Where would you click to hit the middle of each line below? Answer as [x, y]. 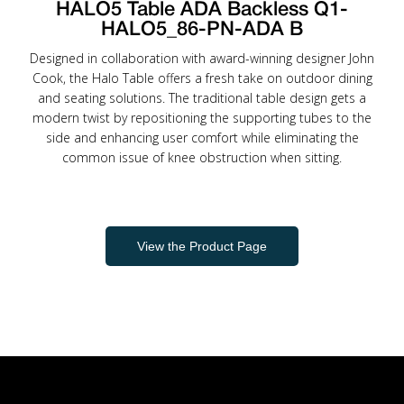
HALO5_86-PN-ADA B [202, 30]
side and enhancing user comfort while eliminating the [202, 138]
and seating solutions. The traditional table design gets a [202, 98]
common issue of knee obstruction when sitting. [202, 157]
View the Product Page [202, 246]
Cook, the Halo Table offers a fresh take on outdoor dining [202, 78]
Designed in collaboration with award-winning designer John [202, 58]
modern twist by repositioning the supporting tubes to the [202, 118]
